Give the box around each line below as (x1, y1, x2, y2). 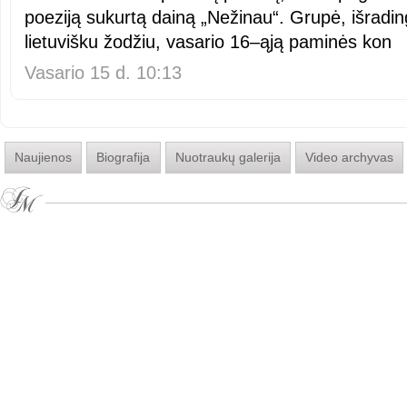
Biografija (96, 150, 151, 164)
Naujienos (15, 150, 72, 164)
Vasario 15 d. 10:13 (25, 63, 182, 83)
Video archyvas (305, 150, 393, 164)
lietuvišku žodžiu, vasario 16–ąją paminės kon (25, 32, 392, 52)
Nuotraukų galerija (175, 150, 281, 164)
